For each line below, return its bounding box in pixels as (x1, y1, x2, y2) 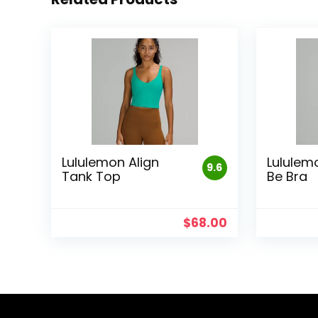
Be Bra (266, 168, 307, 186)
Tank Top (62, 168, 121, 186)
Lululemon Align (62, 153, 160, 172)
